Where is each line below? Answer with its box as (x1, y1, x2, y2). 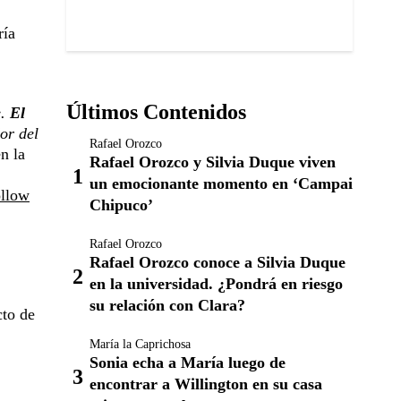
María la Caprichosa (90, 337, 191, 351)
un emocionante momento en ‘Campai (90, 175, 353, 192)
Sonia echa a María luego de (90, 354, 286, 371)
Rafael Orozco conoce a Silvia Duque (90, 253, 346, 271)
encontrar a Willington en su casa (90, 375, 322, 393)
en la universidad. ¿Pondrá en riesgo (90, 275, 343, 293)
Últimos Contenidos (66, 100, 246, 124)
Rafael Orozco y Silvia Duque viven (90, 153, 336, 171)
